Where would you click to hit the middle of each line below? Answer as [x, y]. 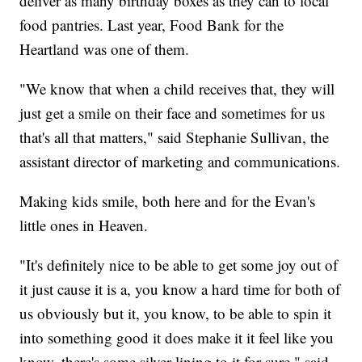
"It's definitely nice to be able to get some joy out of [179, 265]
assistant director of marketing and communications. [180, 162]
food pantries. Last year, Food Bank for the [152, 25]
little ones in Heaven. [84, 225]
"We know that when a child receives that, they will [177, 89]
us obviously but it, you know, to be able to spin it [176, 314]
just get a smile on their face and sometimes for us [173, 113]
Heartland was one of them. [105, 49]
